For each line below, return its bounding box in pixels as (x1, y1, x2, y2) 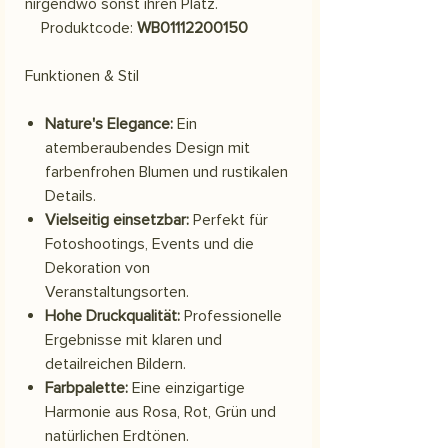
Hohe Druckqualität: (45, 305, 180, 326)
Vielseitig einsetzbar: (45, 209, 189, 230)
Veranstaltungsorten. (45, 281, 189, 302)
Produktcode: (25, 17, 137, 38)
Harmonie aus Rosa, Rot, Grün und (45, 401, 276, 422)
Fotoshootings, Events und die (45, 233, 254, 254)
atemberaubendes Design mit (45, 137, 250, 158)
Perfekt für (189, 209, 268, 230)
